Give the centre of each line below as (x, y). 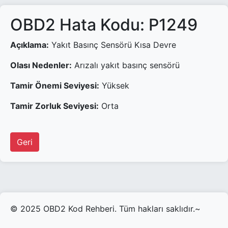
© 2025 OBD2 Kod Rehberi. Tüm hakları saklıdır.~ (105, 209)
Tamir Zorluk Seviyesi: (54, 106)
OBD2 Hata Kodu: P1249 (104, 25)
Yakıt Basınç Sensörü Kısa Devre (112, 45)
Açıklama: (30, 45)
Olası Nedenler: (41, 65)
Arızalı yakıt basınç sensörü (126, 65)
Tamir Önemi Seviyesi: (55, 85)
